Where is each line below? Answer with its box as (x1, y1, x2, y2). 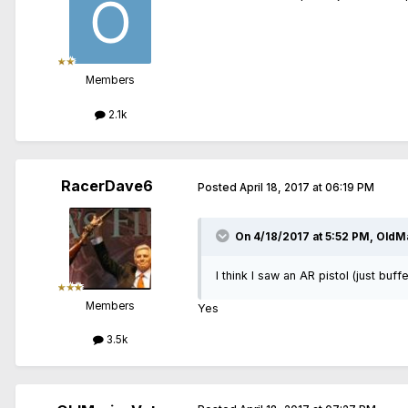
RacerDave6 (60, 176, 153, 195)
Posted (198, 181, 240, 195)
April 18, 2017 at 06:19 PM (240, 181, 374, 195)
